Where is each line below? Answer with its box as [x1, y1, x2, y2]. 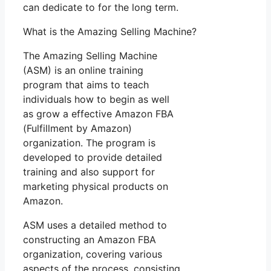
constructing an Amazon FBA [23, 233, 156, 246]
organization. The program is [23, 137, 155, 149]
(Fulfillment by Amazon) [23, 122, 132, 135]
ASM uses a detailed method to [23, 219, 167, 232]
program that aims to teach [23, 79, 149, 91]
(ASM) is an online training [23, 64, 143, 77]
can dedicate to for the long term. [23, 1, 178, 14]
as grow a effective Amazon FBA [23, 108, 174, 120]
